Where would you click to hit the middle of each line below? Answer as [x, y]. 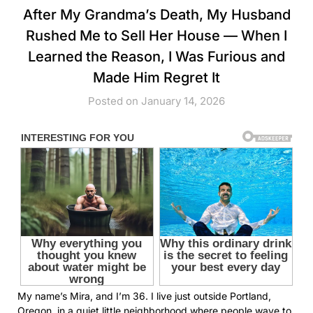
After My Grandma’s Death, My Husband [156, 14]
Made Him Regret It [156, 77]
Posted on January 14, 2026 [156, 101]
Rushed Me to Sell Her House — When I [156, 35]
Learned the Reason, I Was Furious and [156, 56]
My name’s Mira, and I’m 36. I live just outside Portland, [144, 296]
